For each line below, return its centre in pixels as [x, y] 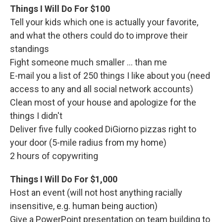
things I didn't [36, 116]
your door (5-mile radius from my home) [88, 142]
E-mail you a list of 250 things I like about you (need [110, 76]
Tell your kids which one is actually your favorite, [104, 22]
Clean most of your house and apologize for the [103, 102]
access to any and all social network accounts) [102, 89]
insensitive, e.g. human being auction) [84, 206]
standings [29, 49]
